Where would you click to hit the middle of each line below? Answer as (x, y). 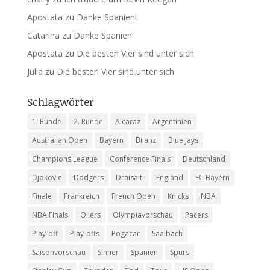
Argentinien (172, 121)
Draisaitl (130, 177)
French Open (133, 196)
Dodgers (88, 177)
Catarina (43, 35)
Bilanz (146, 140)
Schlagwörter (60, 102)
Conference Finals (140, 159)
